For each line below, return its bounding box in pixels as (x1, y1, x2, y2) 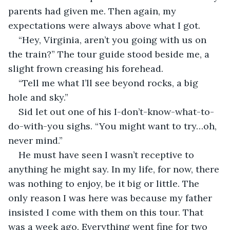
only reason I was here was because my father (8, 191, 215, 204)
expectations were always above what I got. (8, 19, 203, 31)
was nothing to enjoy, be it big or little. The (8, 177, 202, 189)
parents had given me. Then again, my (8, 5, 179, 17)
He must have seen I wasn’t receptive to (18, 148, 197, 161)
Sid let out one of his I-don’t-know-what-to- (18, 105, 214, 118)
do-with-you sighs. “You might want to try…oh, (8, 120, 219, 132)
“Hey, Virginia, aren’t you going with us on (18, 33, 209, 46)
